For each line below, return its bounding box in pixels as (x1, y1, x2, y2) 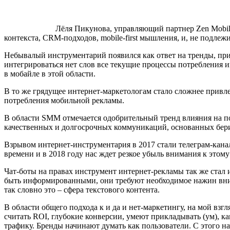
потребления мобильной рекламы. (4, 95, 124, 105)
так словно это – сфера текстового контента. (4, 185, 160, 194)
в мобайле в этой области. (4, 69, 95, 78)
